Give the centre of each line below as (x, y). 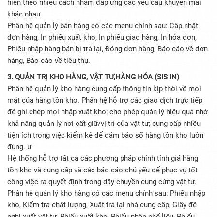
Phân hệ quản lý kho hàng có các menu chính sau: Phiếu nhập (106, 194)
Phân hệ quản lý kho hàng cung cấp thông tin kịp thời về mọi (104, 89)
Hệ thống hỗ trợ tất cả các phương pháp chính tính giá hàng (103, 159)
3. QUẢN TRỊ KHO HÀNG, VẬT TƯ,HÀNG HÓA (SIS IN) (93, 77)
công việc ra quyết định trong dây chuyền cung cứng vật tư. (102, 182)
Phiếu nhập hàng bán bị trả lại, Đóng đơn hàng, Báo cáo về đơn (108, 49)
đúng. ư (19, 147)
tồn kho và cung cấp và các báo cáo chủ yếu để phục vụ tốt (102, 170)
